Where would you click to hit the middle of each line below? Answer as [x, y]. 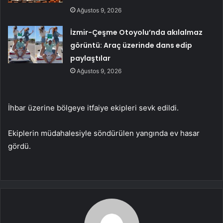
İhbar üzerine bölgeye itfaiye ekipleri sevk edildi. [93, 108]
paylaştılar [91, 58]
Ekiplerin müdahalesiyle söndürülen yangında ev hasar [104, 133]
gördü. [19, 146]
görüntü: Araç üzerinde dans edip [131, 46]
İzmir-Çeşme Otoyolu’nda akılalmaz [137, 33]
